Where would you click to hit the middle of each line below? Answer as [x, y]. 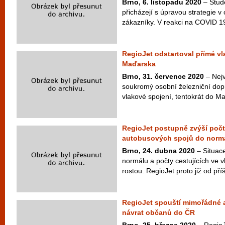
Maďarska [139, 64]
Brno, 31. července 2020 [163, 76]
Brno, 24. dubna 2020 [158, 151]
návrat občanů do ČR [158, 212]
